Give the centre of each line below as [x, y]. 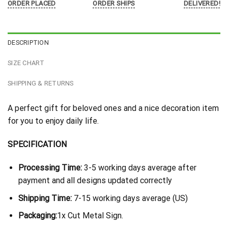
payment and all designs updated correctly [95, 181]
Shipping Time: [46, 198]
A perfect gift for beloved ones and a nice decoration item [113, 108]
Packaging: [37, 216]
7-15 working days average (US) [131, 198]
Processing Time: [50, 168]
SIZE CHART [26, 63]
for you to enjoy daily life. [53, 121]
